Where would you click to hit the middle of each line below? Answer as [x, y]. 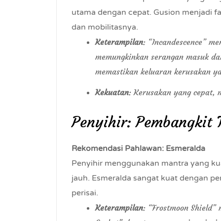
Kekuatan [112, 92]
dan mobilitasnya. [105, 27]
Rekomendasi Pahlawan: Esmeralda [138, 148]
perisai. [85, 193]
